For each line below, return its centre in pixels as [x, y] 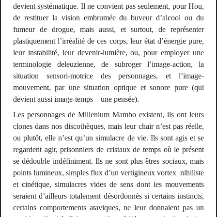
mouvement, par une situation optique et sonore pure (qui [108, 87]
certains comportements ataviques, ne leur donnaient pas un [108, 208]
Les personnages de [45, 115]
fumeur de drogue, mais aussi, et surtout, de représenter [108, 29]
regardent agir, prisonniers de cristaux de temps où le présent [108, 150]
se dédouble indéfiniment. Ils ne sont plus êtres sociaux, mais [108, 161]
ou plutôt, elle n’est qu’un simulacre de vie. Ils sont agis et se [108, 138]
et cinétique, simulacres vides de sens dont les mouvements [108, 185]
